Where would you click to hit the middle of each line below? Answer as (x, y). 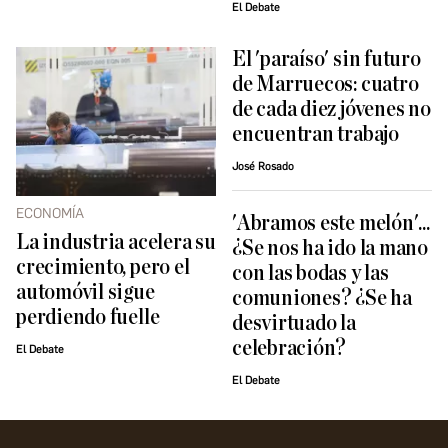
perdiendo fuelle (88, 318)
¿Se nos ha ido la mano (330, 249)
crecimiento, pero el (103, 268)
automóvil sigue (85, 293)
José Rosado (263, 167)
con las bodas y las (310, 274)
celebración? (289, 349)
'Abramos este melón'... (331, 224)
